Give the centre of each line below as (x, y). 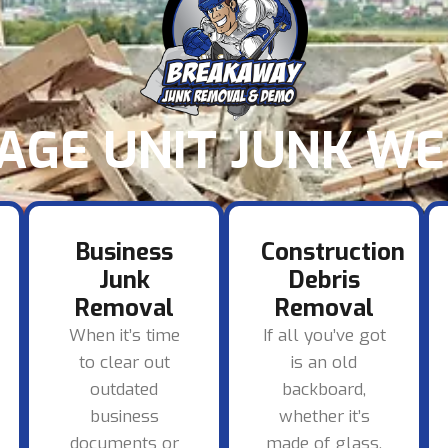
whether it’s (324, 417)
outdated (124, 390)
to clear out (124, 363)
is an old (324, 363)
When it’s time (124, 336)
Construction (333, 252)
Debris (324, 280)
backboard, (324, 390)
